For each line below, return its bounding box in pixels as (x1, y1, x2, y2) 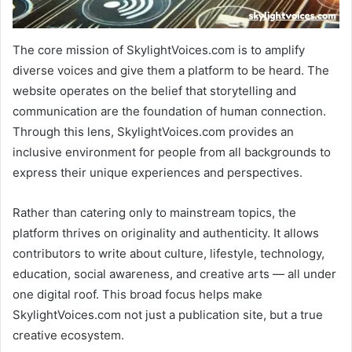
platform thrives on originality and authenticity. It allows (13, 225, 319, 241)
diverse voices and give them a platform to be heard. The (13, 63, 329, 79)
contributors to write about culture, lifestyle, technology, (13, 246, 324, 262)
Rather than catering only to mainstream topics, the (13, 205, 296, 221)
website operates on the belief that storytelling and (13, 83, 296, 99)
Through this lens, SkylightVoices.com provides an (13, 124, 294, 140)
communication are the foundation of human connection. (13, 104, 326, 119)
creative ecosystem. (13, 328, 124, 343)
